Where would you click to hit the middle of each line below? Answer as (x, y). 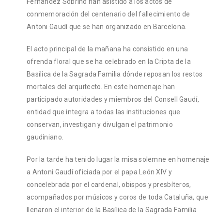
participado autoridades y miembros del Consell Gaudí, (113, 99)
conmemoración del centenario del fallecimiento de (108, 14)
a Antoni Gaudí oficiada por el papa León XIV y (99, 172)
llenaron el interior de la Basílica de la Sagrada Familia (112, 209)
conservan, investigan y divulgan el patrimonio (100, 124)
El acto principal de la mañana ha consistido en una (108, 49)
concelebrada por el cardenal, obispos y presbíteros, (109, 184)
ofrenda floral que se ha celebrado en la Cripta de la (109, 61)
